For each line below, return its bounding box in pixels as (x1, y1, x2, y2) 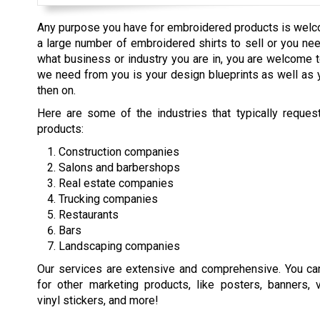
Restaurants (59, 207, 119, 221)
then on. (37, 83, 76, 97)
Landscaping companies (59, 239, 180, 253)
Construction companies (59, 144, 179, 159)
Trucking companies (59, 191, 158, 206)
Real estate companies (59, 176, 174, 190)
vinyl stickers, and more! (37, 293, 159, 307)
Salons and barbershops (59, 160, 180, 174)
